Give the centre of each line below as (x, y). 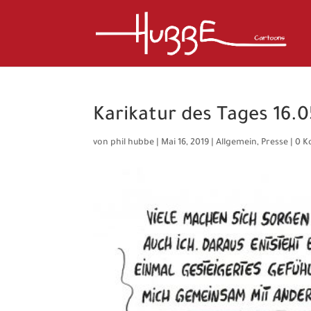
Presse (275, 143)
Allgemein (237, 143)
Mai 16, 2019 (185, 143)
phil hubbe (133, 143)
